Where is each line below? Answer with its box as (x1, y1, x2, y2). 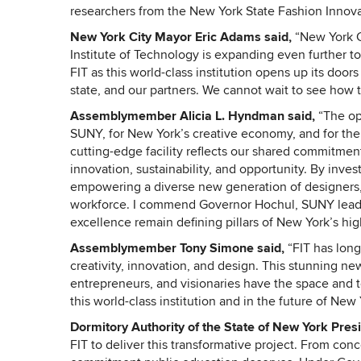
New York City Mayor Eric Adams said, (70, 31, 292, 44)
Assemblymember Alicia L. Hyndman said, (70, 110, 318, 123)
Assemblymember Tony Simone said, (70, 243, 288, 255)
